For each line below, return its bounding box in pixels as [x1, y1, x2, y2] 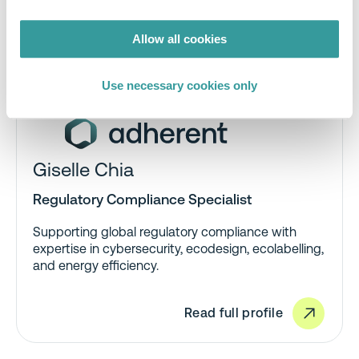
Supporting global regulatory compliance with [33, 224, 296, 240]
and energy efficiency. [33, 258, 159, 274]
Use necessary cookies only [102, 79, 257, 93]
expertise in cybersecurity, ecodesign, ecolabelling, [33, 241, 324, 257]
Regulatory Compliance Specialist [33, 191, 252, 208]
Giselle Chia [33, 159, 134, 182]
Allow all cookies [132, 31, 227, 46]
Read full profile [184, 305, 283, 321]
